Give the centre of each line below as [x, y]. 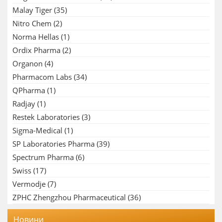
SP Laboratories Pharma [54, 143]
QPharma [29, 90]
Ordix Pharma [36, 50]
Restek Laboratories [46, 117]
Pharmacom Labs [42, 77]
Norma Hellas [36, 36]
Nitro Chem [32, 23]
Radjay [24, 103]
